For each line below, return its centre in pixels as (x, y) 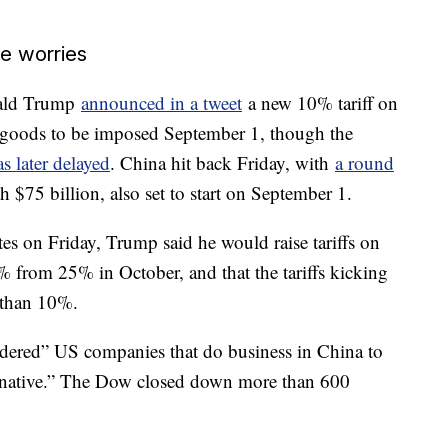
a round (364, 162)
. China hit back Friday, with (222, 162)
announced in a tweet (161, 102)
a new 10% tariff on (320, 102)
